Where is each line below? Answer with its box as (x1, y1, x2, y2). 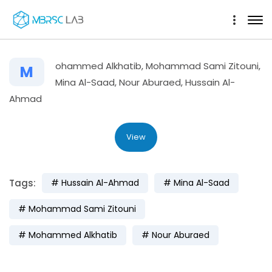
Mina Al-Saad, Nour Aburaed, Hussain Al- (55, 76, 235, 89)
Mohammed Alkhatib (29, 228, 117, 241)
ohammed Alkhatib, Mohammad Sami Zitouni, (55, 59, 260, 72)
